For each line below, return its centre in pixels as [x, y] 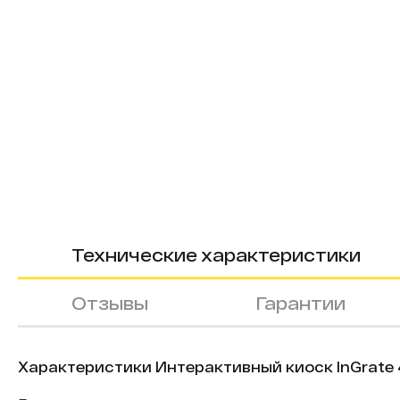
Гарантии [300, 303]
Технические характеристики [216, 254]
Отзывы [110, 303]
